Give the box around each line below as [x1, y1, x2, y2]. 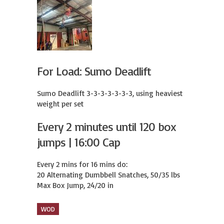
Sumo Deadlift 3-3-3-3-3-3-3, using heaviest [37, 88, 182, 98]
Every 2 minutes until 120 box [37, 119, 176, 134]
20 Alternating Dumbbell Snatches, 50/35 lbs [37, 170, 180, 179]
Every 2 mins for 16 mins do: [37, 159, 127, 169]
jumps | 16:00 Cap [37, 134, 120, 149]
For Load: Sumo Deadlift [37, 63, 151, 78]
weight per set [37, 99, 83, 108]
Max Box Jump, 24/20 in [37, 180, 113, 190]
